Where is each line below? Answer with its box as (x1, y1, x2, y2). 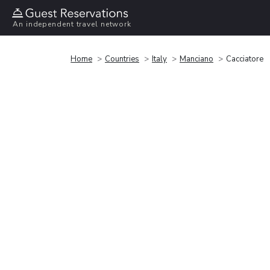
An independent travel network (13, 19, 132, 30)
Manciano (180, 53, 213, 64)
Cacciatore (226, 53, 263, 64)
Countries (105, 53, 139, 64)
